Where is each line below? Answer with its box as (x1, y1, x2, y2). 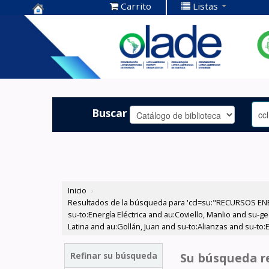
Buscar (92, 105, 128, 120)
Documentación (32, 34, 122, 50)
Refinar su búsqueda (70, 249, 157, 261)
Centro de (32, 16, 88, 32)
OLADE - (32, 53, 78, 69)
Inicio (68, 185, 87, 196)
